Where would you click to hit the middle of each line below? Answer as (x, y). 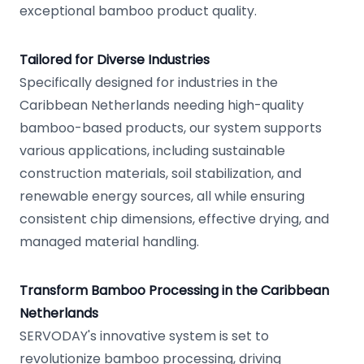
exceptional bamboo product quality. (138, 11)
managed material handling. (109, 242)
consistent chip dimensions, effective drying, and (174, 219)
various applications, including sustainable (152, 151)
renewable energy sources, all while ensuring (162, 196)
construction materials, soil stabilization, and (160, 173)
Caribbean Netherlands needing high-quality (162, 105)
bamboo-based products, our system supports (171, 128)
